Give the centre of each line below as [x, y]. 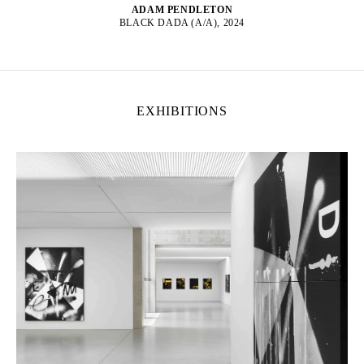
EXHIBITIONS [182, 110]
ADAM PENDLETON [182, 9]
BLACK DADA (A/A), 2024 [182, 22]
